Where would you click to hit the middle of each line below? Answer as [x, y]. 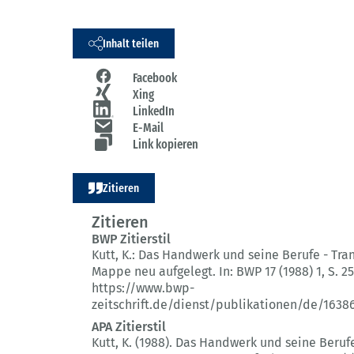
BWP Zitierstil [131, 239]
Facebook [155, 78]
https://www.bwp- [143, 288]
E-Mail [148, 128]
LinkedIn [154, 111]
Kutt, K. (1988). [134, 343]
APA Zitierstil [129, 327]
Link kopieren [166, 145]
